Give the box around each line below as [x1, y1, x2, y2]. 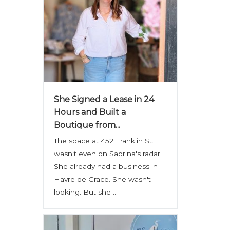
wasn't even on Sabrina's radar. [53, 149, 162, 158]
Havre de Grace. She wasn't [53, 175, 151, 183]
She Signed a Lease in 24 [53, 94, 154, 104]
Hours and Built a [53, 107, 126, 117]
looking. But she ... [53, 188, 118, 196]
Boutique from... [53, 120, 120, 130]
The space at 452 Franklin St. [53, 137, 154, 145]
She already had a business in [53, 162, 158, 170]
